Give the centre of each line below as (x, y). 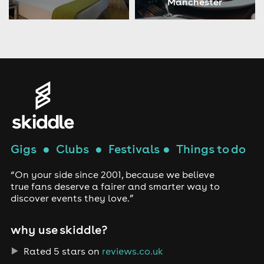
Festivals (134, 148)
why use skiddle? (59, 230)
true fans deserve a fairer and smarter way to (115, 186)
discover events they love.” (72, 198)
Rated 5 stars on (62, 251)
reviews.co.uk (133, 251)
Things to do (211, 148)
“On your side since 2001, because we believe (112, 174)
